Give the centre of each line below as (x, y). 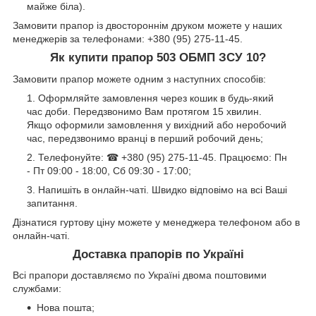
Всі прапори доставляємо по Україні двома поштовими (140, 275)
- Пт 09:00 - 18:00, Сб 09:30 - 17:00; (109, 170)
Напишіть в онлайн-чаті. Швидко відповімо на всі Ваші (163, 189)
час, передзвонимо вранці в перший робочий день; (145, 138)
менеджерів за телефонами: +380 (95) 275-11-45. (128, 38)
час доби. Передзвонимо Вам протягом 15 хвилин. (144, 111)
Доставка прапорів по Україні (158, 254)
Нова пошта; (66, 308)
